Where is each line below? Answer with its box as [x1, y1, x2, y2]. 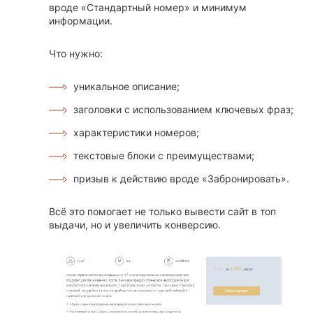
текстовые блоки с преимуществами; [73, 150, 254, 162]
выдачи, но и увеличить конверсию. [49, 219, 221, 231]
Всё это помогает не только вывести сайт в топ [49, 205, 276, 218]
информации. [49, 15, 112, 27]
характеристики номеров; [73, 126, 199, 139]
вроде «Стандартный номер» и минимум [49, 1, 247, 14]
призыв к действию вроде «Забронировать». [73, 173, 289, 185]
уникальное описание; [73, 80, 180, 93]
